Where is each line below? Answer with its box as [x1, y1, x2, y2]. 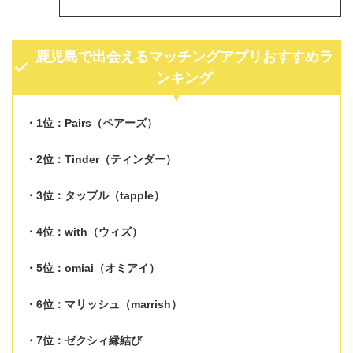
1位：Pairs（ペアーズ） [36, 116, 158, 129]
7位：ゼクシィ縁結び [36, 333, 142, 347]
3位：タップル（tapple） [36, 188, 165, 202]
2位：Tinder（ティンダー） [36, 152, 176, 165]
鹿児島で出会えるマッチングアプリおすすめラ [35, 48, 333, 65]
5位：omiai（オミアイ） [36, 261, 160, 274]
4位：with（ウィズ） [36, 225, 143, 238]
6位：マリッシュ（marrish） [36, 297, 182, 310]
